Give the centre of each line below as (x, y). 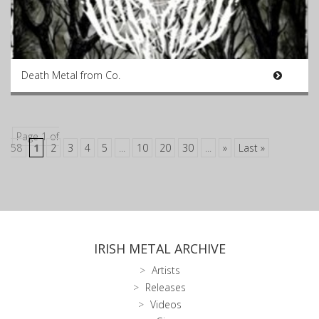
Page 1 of (38, 136)
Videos (166, 304)
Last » (252, 148)
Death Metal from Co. (71, 75)
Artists (166, 270)
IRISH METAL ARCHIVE (159, 249)
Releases (166, 287)
